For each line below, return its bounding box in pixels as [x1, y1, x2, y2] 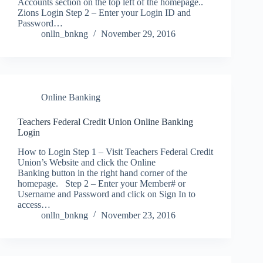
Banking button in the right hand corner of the [18, 167, 187, 178]
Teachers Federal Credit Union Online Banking [18, 117, 193, 127]
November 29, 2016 [101, 29, 176, 39]
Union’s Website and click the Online [18, 157, 156, 167]
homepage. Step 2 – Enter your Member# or [18, 178, 186, 188]
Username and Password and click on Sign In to [18, 188, 195, 199]
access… [18, 199, 50, 210]
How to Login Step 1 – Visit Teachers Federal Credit [18, 146, 213, 157]
